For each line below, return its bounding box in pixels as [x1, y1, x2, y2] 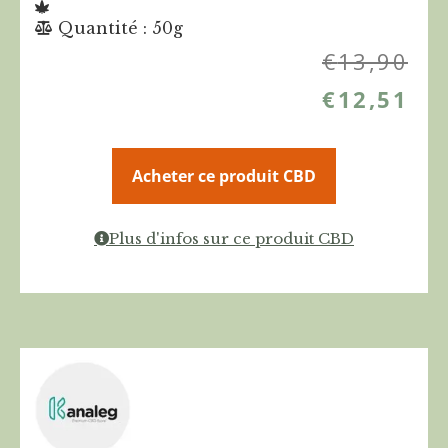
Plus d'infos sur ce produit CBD [109, 229, 354, 248]
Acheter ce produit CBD [132, 165, 316, 187]
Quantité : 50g [57, 18, 183, 38]
